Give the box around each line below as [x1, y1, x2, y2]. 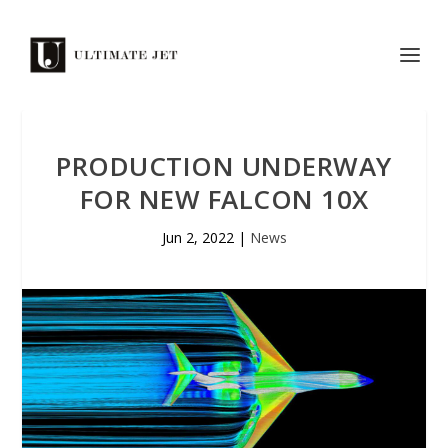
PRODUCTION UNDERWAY [56, 148, 392, 184]
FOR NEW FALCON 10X [79, 181, 369, 217]
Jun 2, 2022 [161, 228, 234, 247]
